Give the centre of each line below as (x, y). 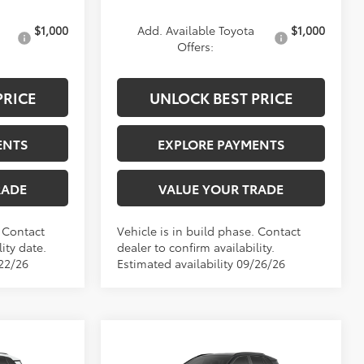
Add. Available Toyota (195, 30)
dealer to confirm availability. (196, 247)
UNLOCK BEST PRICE (221, 97)
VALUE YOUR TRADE (221, 188)
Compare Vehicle (183, 349)
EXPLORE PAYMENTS (221, 143)
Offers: (195, 46)
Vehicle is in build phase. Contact (209, 230)
